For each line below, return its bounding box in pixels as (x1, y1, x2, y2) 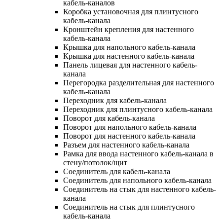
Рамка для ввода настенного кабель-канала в (63, 149, 214, 158)
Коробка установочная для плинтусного (63, 7, 198, 16)
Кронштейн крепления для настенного (63, 25, 194, 34)
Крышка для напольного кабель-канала (63, 42, 195, 51)
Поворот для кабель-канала (63, 113, 155, 122)
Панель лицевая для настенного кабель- (63, 60, 197, 69)
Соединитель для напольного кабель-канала (63, 176, 212, 184)
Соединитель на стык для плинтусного (63, 202, 195, 211)
